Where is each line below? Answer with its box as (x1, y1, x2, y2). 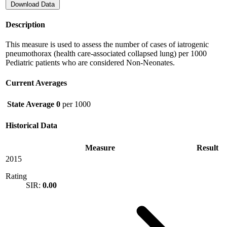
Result (197, 143, 218, 152)
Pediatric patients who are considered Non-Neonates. (6, 58, 175, 67)
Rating (6, 171, 27, 180)
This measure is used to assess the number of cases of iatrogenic (6, 40, 209, 49)
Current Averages (6, 78, 67, 87)
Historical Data (6, 121, 57, 130)
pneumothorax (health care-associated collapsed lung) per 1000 (6, 49, 207, 58)
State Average (7, 99, 54, 108)
